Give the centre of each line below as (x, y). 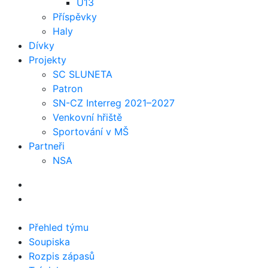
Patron (68, 89)
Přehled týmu (59, 228)
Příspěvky (75, 17)
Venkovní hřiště (87, 118)
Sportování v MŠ (91, 132)
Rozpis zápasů (62, 256)
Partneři (47, 146)
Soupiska (49, 242)
